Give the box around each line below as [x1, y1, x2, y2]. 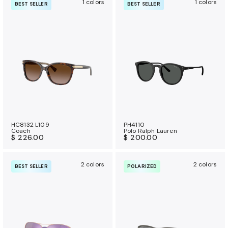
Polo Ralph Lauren [124, 127, 177, 135]
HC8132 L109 [11, 121, 49, 129]
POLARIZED [127, 163, 157, 170]
